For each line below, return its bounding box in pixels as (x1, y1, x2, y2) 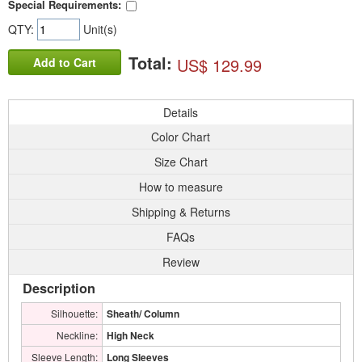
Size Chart (154, 154, 208, 170)
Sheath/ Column (107, 306, 179, 321)
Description (23, 279, 95, 297)
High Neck (107, 328, 154, 343)
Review (162, 254, 200, 270)
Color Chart (151, 128, 210, 145)
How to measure (138, 179, 223, 195)
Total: (128, 51, 177, 75)
